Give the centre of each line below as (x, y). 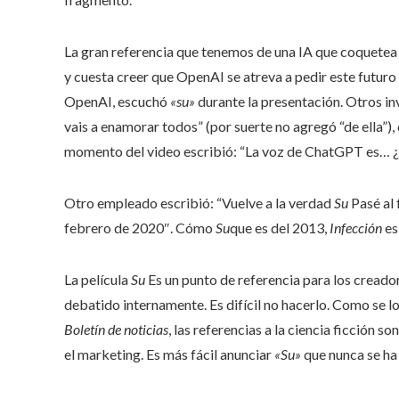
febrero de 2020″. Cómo (140, 228)
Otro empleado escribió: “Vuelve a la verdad (199, 203)
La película (98, 280)
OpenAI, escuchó (117, 102)
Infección (356, 228)
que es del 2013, (280, 228)
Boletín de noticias (116, 330)
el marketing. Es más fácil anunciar (169, 354)
